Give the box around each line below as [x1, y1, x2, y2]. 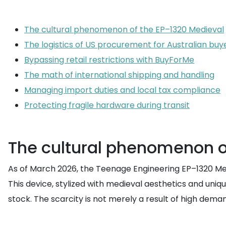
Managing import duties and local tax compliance [24, 84, 220, 96]
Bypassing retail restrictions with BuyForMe [24, 54, 194, 66]
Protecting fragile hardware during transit [24, 99, 190, 111]
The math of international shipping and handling [24, 69, 214, 81]
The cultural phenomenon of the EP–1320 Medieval [24, 24, 224, 35]
